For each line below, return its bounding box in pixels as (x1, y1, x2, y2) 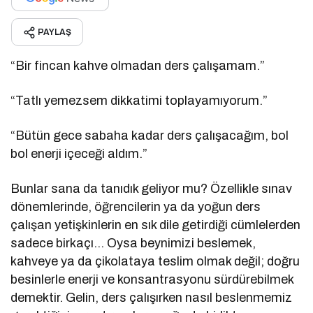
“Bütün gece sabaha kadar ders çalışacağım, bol (10, 128, 289, 143)
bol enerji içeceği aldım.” (10, 146, 148, 161)
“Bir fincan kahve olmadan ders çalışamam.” (10, 58, 265, 73)
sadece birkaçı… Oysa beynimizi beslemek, (10, 235, 256, 250)
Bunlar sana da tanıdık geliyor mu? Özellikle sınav (10, 181, 293, 196)
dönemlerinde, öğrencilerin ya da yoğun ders (10, 199, 261, 214)
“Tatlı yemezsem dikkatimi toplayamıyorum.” (10, 93, 268, 108)
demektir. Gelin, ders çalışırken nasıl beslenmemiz (10, 290, 293, 305)
